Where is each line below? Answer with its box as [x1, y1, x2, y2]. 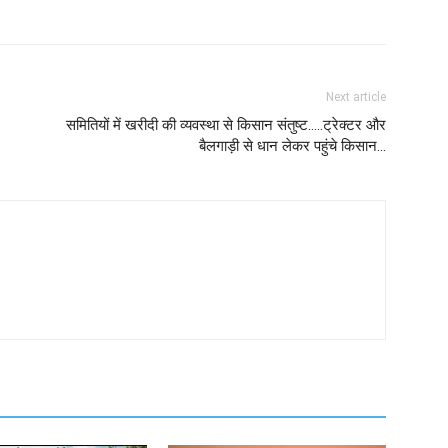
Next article [326, 89, 386, 104]
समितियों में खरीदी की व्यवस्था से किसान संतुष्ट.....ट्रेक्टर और [66, 115, 386, 134]
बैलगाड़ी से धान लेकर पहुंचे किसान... [199, 136, 386, 155]
